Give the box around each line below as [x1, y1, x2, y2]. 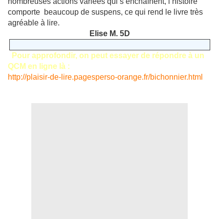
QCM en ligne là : [8, 62, 70, 71]
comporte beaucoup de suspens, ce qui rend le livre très [8, 8, 203, 17]
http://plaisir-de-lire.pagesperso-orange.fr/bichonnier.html [8, 73, 203, 82]
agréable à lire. [8, 19, 60, 27]
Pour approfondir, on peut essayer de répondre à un [12, 51, 204, 60]
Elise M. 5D [89, 29, 130, 38]
